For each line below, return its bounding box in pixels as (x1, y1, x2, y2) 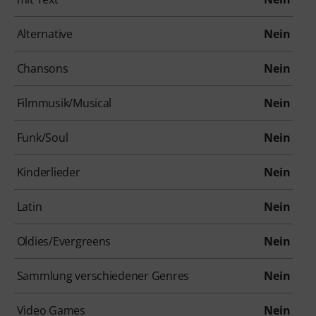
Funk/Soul (16, 129, 68, 145)
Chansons (16, 60, 68, 76)
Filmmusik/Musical (16, 95, 112, 111)
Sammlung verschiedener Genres (16, 267, 190, 284)
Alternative (16, 25, 73, 42)
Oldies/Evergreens (16, 233, 111, 249)
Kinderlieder (16, 164, 80, 180)
